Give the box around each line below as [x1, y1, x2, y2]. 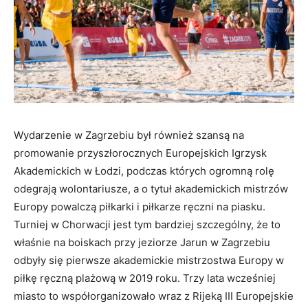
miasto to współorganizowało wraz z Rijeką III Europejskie [14, 289, 294, 302]
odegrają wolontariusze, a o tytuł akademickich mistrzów [14, 181, 288, 195]
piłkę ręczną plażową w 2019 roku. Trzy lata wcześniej [14, 271, 276, 285]
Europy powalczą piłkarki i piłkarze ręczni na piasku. [14, 199, 265, 213]
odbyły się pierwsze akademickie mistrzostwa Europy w [14, 253, 284, 267]
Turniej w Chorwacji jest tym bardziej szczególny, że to [14, 217, 280, 231]
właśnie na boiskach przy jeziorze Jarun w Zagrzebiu [14, 235, 270, 249]
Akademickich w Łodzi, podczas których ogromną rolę [14, 164, 274, 177]
